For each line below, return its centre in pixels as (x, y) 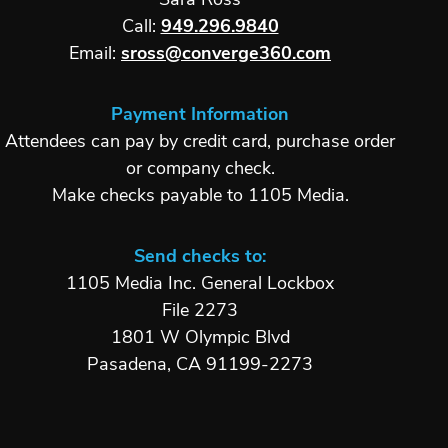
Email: (95, 54)
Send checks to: (200, 257)
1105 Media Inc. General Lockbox (200, 284)
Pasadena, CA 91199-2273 (200, 365)
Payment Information (200, 115)
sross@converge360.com (226, 54)
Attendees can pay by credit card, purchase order (200, 142)
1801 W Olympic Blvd (200, 338)
